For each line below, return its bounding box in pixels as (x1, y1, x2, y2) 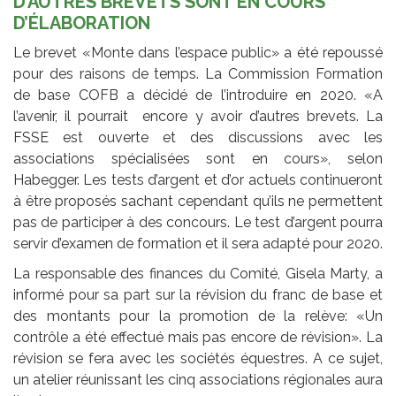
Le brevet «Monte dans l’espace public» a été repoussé (13, 43, 383, 61)
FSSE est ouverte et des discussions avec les (13, 128, 383, 146)
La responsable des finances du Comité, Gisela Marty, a (13, 264, 383, 282)
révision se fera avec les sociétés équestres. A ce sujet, (13, 349, 383, 367)
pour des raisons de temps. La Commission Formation (13, 65, 383, 82)
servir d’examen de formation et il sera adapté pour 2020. (13, 234, 383, 252)
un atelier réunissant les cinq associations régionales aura (13, 370, 383, 388)
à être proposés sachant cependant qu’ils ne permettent (13, 192, 383, 209)
